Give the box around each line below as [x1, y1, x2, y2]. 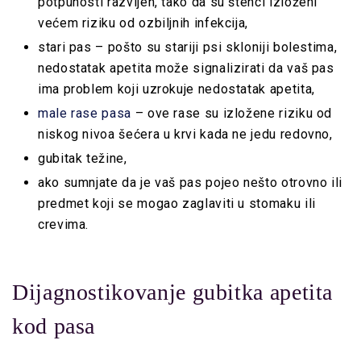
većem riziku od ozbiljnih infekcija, [38, 15, 249, 31]
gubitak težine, [38, 151, 127, 167]
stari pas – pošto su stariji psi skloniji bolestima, [38, 39, 338, 56]
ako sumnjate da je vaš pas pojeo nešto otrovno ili [38, 175, 342, 191]
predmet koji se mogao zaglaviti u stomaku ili [38, 196, 316, 212]
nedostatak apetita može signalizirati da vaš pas [38, 60, 334, 77]
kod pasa [12, 313, 96, 339]
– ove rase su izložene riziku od [131, 106, 333, 122]
